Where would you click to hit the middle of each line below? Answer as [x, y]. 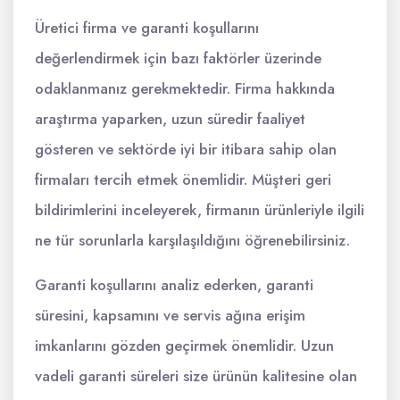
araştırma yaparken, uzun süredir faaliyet [170, 119]
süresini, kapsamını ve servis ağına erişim [170, 316]
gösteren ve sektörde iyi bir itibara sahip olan [186, 150]
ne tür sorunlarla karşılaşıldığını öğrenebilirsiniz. [192, 241]
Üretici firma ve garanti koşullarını [147, 28]
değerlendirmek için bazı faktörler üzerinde [178, 58]
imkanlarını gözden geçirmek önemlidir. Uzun [184, 346]
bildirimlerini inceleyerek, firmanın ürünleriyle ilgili [200, 210]
